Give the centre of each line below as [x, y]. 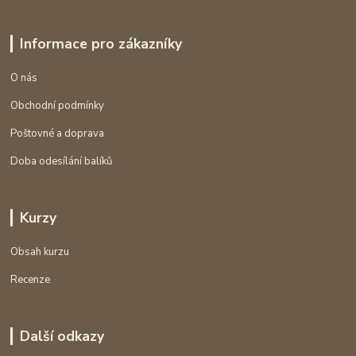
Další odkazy [62, 336]
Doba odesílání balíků [62, 162]
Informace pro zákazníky [101, 44]
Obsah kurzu [40, 252]
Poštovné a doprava [58, 134]
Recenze [31, 279]
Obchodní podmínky [58, 106]
